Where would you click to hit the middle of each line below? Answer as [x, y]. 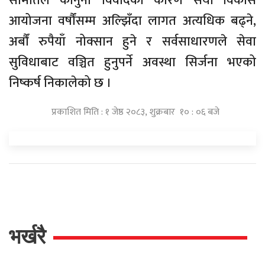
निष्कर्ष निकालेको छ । [60, 83]
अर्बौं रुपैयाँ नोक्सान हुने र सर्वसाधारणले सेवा [132, 42]
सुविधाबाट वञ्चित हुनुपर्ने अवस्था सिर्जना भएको [132, 63]
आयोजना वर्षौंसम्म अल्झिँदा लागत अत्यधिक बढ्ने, [132, 21]
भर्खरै [27, 237]
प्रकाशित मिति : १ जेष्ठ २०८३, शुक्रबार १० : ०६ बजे [135, 112]
